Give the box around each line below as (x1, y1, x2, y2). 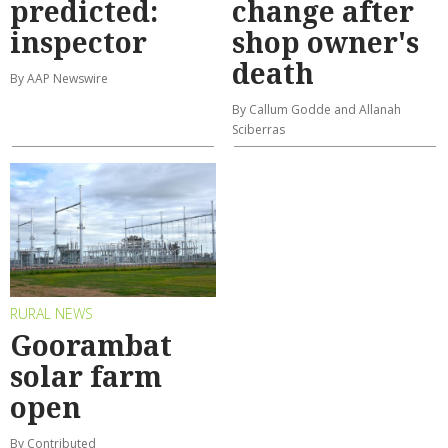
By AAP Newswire (10, 70, 108, 88)
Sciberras (232, 121, 285, 139)
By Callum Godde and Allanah (232, 101, 401, 119)
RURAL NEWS (10, 304, 93, 324)
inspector (10, 23, 147, 62)
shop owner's (232, 23, 419, 62)
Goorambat (10, 325, 172, 364)
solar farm (10, 356, 162, 395)
